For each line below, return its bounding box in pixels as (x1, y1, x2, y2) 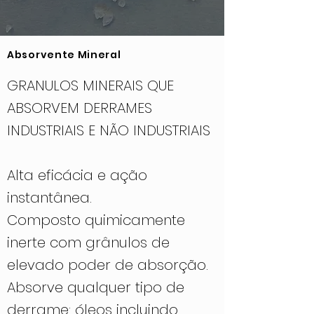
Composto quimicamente (7, 210, 185, 230)
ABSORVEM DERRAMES (7, 98, 152, 118)
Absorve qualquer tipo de (7, 278, 184, 297)
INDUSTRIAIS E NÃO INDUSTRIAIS (7, 121, 210, 140)
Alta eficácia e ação (7, 165, 147, 185)
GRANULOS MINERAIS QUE (7, 76, 174, 95)
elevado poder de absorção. (7, 255, 208, 275)
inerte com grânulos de (7, 233, 170, 252)
